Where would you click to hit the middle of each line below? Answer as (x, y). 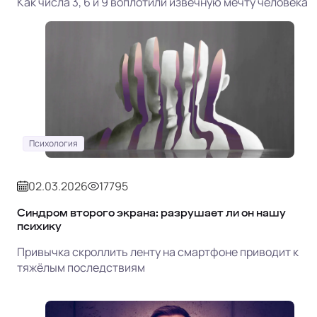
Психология (53, 143)
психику (39, 226)
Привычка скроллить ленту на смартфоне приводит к (158, 252)
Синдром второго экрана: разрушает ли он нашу (151, 212)
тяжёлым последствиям (81, 267)
